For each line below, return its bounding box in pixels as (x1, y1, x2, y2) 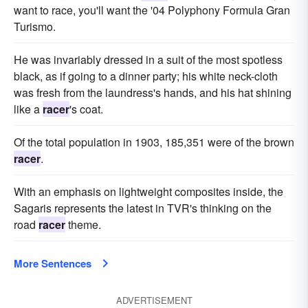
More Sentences (14, 256, 91, 271)
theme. (65, 217, 101, 232)
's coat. (69, 101, 103, 117)
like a (14, 101, 43, 117)
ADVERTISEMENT (115, 294, 192, 307)
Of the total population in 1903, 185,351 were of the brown (14, 134, 294, 150)
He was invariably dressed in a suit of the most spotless (14, 52, 283, 67)
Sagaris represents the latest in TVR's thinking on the (14, 200, 272, 216)
